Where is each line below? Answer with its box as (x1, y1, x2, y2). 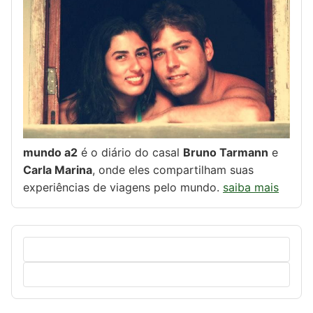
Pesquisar (22, 237, 73, 252)
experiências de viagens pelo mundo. (23, 180, 223, 194)
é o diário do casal (78, 145, 183, 159)
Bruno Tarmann (183, 145, 268, 159)
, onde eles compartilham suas (92, 162, 254, 177)
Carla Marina (23, 162, 92, 177)
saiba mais (223, 180, 279, 194)
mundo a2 (23, 145, 78, 159)
